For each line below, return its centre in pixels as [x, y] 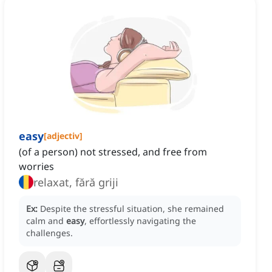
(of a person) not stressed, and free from [113, 152]
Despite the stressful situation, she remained [132, 209]
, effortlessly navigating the [140, 221]
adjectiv [63, 136]
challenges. [49, 233]
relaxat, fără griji [76, 182]
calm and [46, 221]
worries [36, 167]
